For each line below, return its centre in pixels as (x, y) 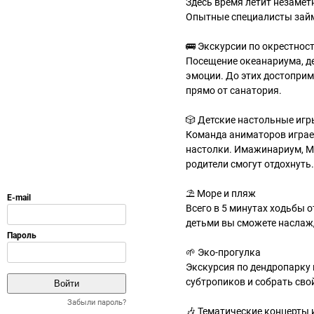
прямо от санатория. (234, 90)
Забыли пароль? (97, 302)
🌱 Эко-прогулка (223, 252)
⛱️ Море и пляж (221, 193)
